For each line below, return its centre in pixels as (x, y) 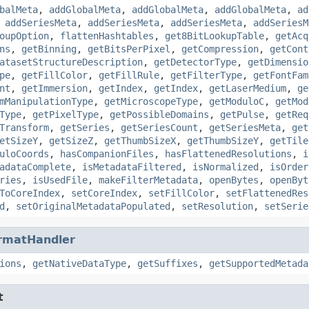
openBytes (234, 180)
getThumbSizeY (223, 140)
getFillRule (129, 75)
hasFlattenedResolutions (228, 153)
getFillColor (54, 75)
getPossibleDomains (159, 114)
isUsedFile (60, 180)
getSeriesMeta (245, 127)
